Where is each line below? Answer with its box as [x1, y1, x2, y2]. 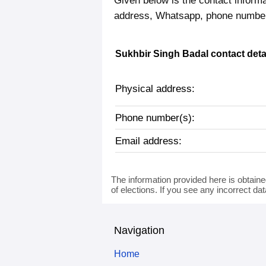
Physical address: [115, 83, 195, 94]
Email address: [115, 135, 182, 147]
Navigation [114, 224, 164, 236]
